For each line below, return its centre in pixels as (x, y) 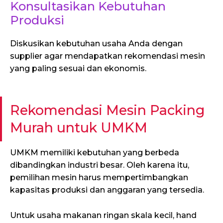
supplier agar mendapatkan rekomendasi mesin (108, 56)
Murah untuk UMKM (79, 128)
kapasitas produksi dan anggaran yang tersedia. (107, 190)
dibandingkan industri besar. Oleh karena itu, (100, 165)
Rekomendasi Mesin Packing (107, 111)
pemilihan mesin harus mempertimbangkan (99, 178)
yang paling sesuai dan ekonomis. (78, 69)
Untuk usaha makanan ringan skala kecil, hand (103, 215)
